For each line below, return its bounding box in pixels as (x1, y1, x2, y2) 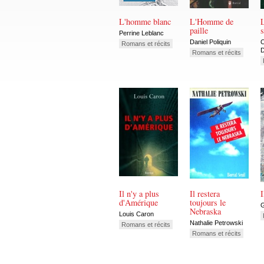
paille (190, 25, 208, 37)
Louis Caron (119, 210, 154, 217)
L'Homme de (190, 16, 233, 28)
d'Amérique (119, 197, 158, 209)
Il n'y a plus (119, 188, 159, 200)
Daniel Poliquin (190, 38, 231, 45)
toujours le (190, 197, 226, 209)
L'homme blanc (119, 16, 171, 28)
